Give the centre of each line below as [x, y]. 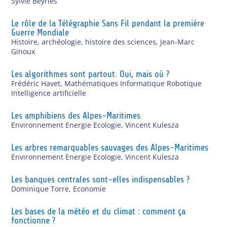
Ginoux [23, 51]
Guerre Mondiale [40, 32]
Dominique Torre [40, 188]
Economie [90, 188]
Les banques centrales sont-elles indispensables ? [101, 179]
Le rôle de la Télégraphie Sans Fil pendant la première [108, 23]
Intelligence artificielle [49, 93]
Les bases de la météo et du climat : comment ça [99, 211]
